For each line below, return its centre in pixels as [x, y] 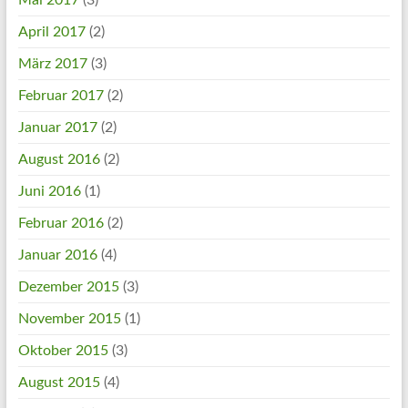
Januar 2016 [57, 255]
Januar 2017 [57, 127]
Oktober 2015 [63, 351]
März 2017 [52, 64]
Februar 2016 [61, 223]
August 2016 [59, 159]
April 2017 [51, 32]
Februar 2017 [61, 96]
